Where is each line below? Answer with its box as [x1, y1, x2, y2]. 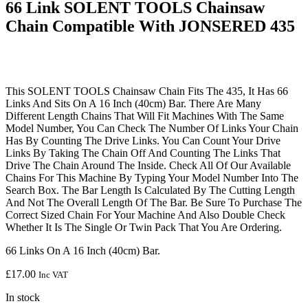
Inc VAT [38, 269, 68, 280]
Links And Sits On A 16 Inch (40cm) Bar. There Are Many [5, 97, 261, 109]
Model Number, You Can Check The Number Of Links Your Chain [5, 122, 298, 134]
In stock [5, 291, 40, 303]
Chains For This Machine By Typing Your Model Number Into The [5, 171, 298, 184]
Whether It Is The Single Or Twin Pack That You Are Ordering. [5, 221, 282, 233]
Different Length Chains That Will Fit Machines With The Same [5, 109, 284, 122]
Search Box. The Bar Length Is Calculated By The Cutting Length [5, 184, 295, 196]
